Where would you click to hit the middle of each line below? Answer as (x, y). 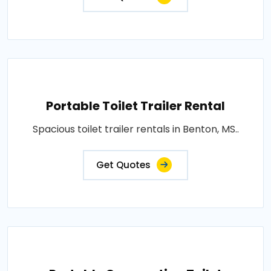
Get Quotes (123, 165)
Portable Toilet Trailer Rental (135, 106)
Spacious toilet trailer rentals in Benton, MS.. (135, 129)
